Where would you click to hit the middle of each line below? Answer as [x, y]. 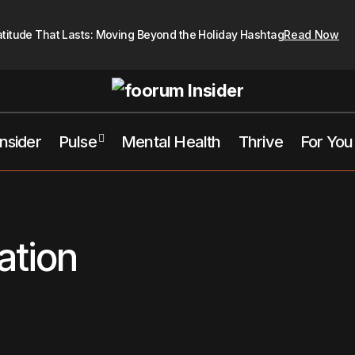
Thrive [260, 141]
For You [326, 141]
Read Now [311, 34]
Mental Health [171, 141]
